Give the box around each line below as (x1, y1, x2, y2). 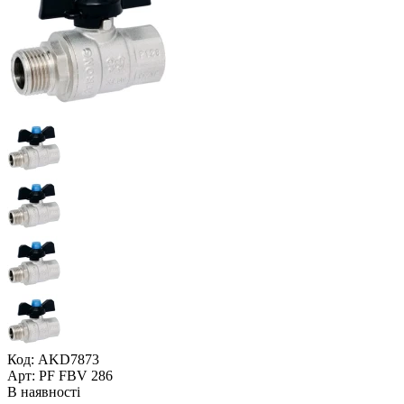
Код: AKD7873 (7, 351, 99, 367)
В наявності (7, 383, 80, 399)
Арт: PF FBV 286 (7, 367, 113, 383)
